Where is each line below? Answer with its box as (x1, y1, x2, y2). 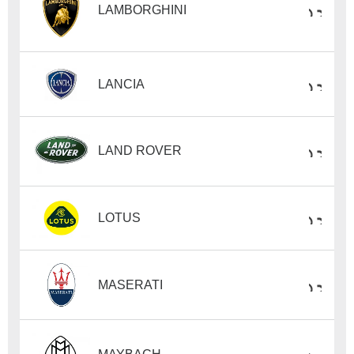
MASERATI (98, 277, 164, 292)
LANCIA (98, 77, 145, 91)
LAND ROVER (98, 144, 183, 158)
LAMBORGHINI (98, 2, 187, 17)
